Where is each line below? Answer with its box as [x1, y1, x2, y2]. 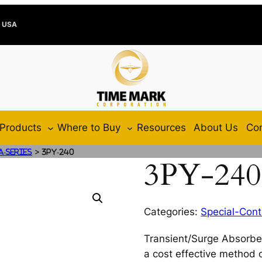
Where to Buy [57, 122, 121, 134]
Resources [136, 122, 186, 134]
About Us [194, 122, 239, 134]
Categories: [144, 206, 201, 218]
